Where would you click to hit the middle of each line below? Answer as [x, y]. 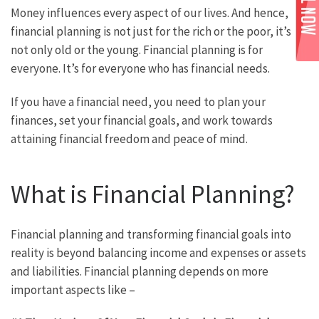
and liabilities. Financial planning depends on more [140, 272]
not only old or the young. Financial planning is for [137, 50]
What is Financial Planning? [153, 195]
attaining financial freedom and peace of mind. [129, 139]
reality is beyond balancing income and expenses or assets [158, 253]
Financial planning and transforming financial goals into [151, 235]
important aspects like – [73, 290]
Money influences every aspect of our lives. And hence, [150, 13]
